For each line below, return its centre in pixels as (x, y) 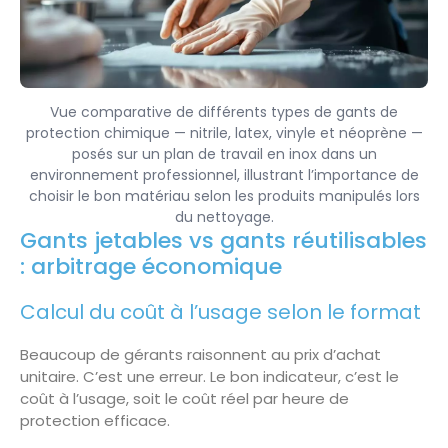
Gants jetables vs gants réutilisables (223, 240)
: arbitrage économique (151, 266)
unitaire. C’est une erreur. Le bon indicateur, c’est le (209, 376)
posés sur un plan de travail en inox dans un (224, 153)
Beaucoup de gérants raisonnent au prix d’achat (200, 354)
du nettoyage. (224, 216)
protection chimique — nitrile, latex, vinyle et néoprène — (224, 132)
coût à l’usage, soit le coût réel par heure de (184, 398)
